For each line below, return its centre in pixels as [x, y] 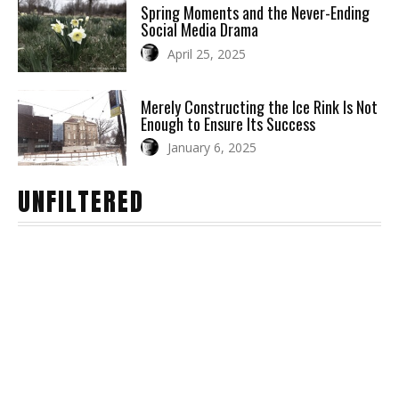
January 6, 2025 [212, 148]
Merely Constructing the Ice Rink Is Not [260, 106]
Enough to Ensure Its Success [228, 123]
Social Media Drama [200, 29]
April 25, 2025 [207, 53]
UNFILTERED [81, 202]
